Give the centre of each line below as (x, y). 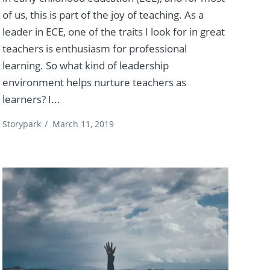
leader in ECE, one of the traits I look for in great (113, 32)
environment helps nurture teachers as (94, 83)
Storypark (21, 124)
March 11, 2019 (83, 124)
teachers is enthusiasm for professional (94, 49)
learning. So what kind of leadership (85, 66)
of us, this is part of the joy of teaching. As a (103, 15)
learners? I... (31, 99)
